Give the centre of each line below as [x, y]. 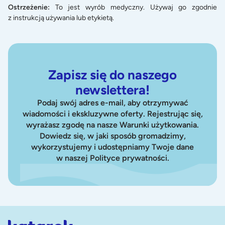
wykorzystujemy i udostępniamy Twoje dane [113, 147]
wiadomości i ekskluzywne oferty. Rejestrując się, [113, 114]
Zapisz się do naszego [113, 75]
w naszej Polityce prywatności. [113, 158]
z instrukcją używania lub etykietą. [61, 18]
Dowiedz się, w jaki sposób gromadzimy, [113, 136]
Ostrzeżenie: [32, 7]
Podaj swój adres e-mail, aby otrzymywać [113, 102]
